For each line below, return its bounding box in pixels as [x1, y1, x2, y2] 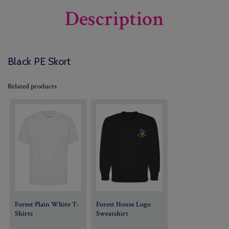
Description [65, 5, 164, 32]
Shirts [15, 209, 33, 218]
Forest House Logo [96, 199, 151, 209]
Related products [8, 81, 57, 91]
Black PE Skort [8, 55, 71, 67]
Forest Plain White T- [15, 199, 79, 209]
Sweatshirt [96, 209, 128, 218]
